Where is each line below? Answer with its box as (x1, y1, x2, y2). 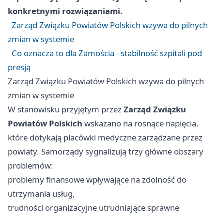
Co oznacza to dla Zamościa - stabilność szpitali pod (12, 47, 202, 59)
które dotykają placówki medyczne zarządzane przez (8, 132, 202, 143)
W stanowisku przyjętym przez (8, 104, 124, 115)
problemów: (8, 160, 53, 171)
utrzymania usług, (8, 188, 75, 200)
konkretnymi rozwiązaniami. (8, 5, 123, 17)
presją (8, 62, 31, 73)
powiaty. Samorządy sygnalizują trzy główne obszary (8, 146, 203, 157)
